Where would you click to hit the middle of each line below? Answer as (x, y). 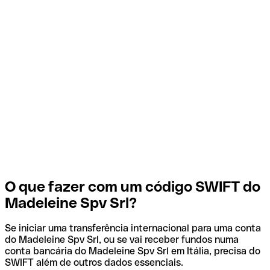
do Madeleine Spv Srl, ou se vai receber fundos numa (122, 240)
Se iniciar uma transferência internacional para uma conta (133, 228)
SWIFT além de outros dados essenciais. (94, 263)
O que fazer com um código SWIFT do (133, 186)
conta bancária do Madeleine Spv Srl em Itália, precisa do (133, 251)
